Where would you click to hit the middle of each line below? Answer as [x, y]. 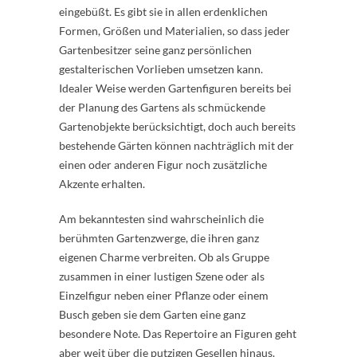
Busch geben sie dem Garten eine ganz [152, 314]
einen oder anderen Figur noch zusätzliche [163, 165]
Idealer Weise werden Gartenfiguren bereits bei [175, 88]
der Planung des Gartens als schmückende [162, 107]
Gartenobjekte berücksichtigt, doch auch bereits [177, 126]
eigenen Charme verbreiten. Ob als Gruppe [164, 257]
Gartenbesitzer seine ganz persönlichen [155, 50]
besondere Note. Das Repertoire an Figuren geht [178, 333]
